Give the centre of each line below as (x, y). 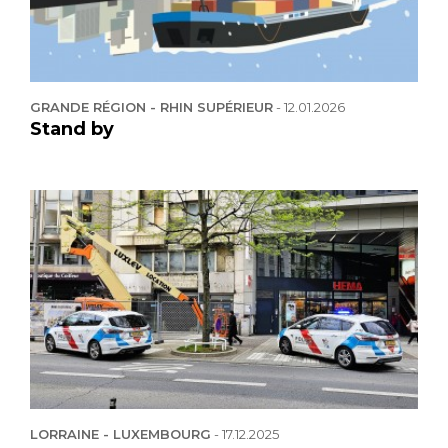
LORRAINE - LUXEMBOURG (120, 433)
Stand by (72, 128)
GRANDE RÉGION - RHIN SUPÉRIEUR (151, 106)
